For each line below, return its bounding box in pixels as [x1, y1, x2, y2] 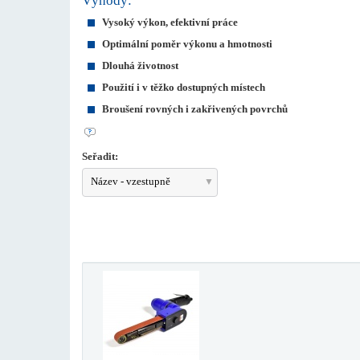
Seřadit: [82, 150, 118, 162]
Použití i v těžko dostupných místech [102, 81, 265, 93]
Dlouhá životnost [102, 59, 178, 72]
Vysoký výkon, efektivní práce [102, 16, 238, 28]
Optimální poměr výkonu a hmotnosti [102, 38, 272, 50]
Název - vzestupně [91, 175, 170, 187]
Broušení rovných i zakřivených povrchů [102, 103, 288, 115]
